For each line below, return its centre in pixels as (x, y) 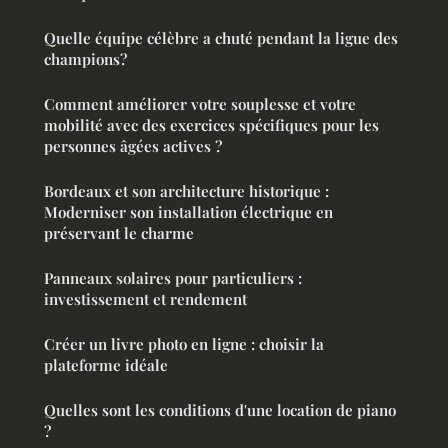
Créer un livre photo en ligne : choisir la (184, 344)
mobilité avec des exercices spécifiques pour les (211, 125)
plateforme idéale (106, 365)
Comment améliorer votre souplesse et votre (200, 104)
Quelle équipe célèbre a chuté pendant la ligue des (221, 38)
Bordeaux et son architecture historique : (186, 191)
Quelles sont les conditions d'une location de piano (220, 410)
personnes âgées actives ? (133, 146)
